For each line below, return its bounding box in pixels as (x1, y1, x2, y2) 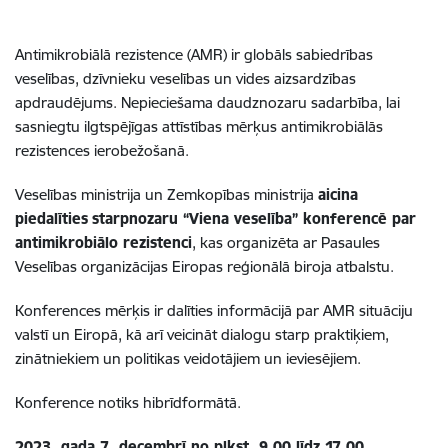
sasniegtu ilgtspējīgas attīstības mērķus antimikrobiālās (15, 116, 383, 136)
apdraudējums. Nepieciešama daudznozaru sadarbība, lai (15, 92, 400, 112)
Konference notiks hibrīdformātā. (15, 392, 241, 412)
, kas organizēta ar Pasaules (192, 232, 380, 252)
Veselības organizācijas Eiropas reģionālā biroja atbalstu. (15, 256, 394, 276)
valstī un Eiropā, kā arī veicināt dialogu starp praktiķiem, (15, 324, 389, 344)
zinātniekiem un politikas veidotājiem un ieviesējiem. (15, 348, 361, 368)
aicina (318, 184, 358, 204)
